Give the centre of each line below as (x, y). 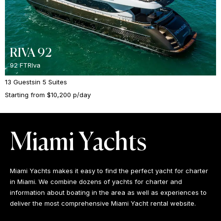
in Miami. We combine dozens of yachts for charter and (96, 182)
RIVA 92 (31, 53)
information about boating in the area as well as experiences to (108, 193)
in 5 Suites (51, 82)
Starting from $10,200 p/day (48, 94)
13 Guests (20, 82)
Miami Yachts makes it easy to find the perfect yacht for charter (109, 171)
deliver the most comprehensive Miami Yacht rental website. (104, 203)
